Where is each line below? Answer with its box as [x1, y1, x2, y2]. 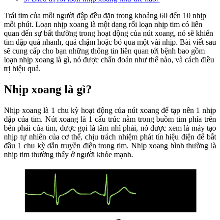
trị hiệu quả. [4, 64, 41, 73]
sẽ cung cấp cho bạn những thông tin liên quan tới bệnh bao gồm [4, 47, 205, 55]
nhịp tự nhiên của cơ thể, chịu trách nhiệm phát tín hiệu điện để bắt [4, 133, 216, 141]
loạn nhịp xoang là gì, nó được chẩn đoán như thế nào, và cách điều [4, 55, 214, 64]
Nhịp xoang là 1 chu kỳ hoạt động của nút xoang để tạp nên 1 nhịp [4, 106, 216, 115]
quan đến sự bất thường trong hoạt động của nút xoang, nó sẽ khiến [4, 29, 213, 38]
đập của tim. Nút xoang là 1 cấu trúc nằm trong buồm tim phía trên [4, 115, 216, 124]
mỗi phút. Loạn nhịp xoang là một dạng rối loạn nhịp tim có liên [4, 20, 202, 29]
